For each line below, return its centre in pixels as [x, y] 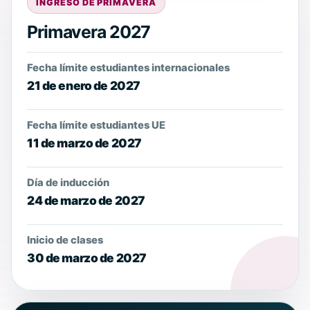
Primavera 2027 [89, 32]
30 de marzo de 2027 [87, 258]
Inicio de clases [65, 240]
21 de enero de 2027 [84, 86]
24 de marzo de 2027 [86, 201]
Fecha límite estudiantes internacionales [128, 68]
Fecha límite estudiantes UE [96, 126]
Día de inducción [68, 183]
